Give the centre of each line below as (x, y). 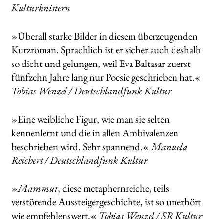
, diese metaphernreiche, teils (113, 188)
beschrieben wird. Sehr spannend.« (81, 146)
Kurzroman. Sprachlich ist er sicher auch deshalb (106, 49)
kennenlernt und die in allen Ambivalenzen (95, 132)
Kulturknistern (41, 8)
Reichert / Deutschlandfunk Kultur (79, 160)
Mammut (37, 188)
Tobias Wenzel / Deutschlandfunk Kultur (91, 90)
